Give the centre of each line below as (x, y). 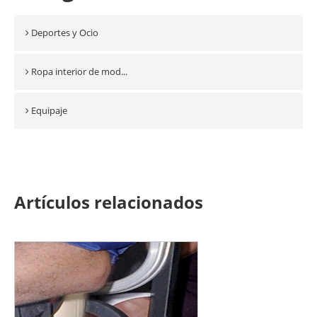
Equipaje (49, 110)
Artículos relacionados (109, 202)
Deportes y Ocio (65, 33)
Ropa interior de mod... (79, 71)
